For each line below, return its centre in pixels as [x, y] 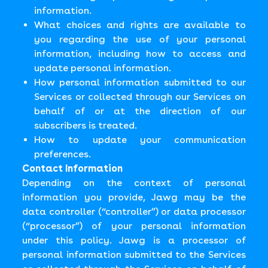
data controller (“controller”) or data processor [134, 211]
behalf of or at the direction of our [140, 111]
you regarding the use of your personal [140, 39]
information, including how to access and [140, 54]
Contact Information [73, 168]
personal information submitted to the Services [134, 255]
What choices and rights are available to [140, 25]
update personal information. [103, 68]
